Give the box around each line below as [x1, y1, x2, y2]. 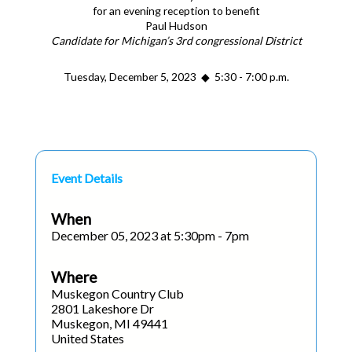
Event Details [51, 170, 123, 185]
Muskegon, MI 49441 [51, 316, 168, 331]
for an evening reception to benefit [92, 4, 260, 17]
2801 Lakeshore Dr [51, 301, 154, 316]
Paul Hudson [145, 19, 207, 32]
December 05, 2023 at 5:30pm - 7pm [51, 228, 249, 243]
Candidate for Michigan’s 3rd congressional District [50, 34, 302, 47]
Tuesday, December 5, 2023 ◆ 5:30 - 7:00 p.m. [63, 70, 289, 83]
